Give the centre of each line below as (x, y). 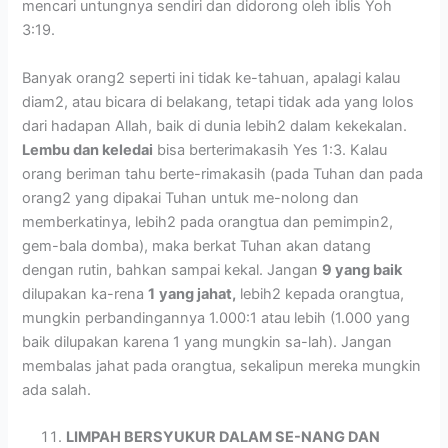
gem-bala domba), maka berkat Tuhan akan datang (197, 245)
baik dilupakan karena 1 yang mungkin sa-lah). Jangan (207, 341)
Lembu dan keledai (88, 149)
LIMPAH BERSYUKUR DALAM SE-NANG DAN (223, 436)
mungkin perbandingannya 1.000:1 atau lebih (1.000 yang (216, 317)
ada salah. (57, 389)
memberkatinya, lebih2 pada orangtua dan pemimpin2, (208, 221)
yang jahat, (198, 293)
